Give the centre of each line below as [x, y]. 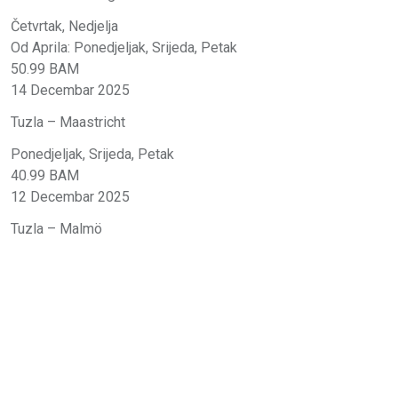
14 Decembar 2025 [70, 90]
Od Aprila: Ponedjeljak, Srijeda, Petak [124, 47]
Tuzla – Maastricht [68, 122]
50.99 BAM [45, 68]
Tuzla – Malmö [56, 228]
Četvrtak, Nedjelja [64, 26]
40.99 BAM [45, 175]
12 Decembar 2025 [70, 196]
